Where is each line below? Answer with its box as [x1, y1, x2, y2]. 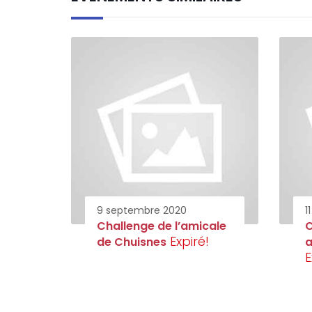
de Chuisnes [97, 233, 166, 250]
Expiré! [170, 232, 209, 250]
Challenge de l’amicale [97, 217, 226, 234]
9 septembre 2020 [97, 203, 187, 217]
